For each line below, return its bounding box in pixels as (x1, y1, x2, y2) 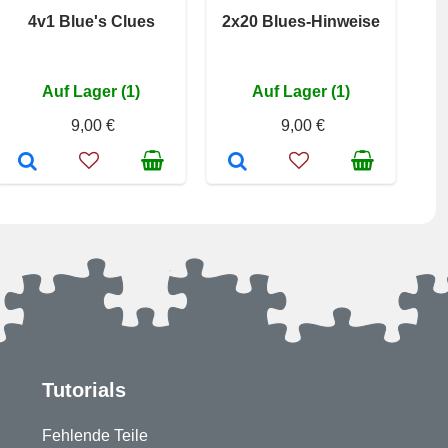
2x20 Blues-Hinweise (222, 13, 380, 30)
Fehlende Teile (42, 427, 149, 444)
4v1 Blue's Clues (27, 13, 155, 30)
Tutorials (42, 379, 127, 401)
